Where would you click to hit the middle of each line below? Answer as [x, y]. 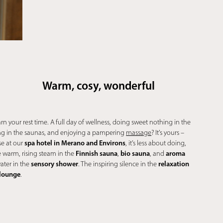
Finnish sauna [97, 154]
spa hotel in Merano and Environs [75, 143]
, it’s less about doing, [156, 143]
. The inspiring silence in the [118, 164]
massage [139, 133]
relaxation [174, 164]
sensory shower [55, 164]
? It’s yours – [168, 133]
